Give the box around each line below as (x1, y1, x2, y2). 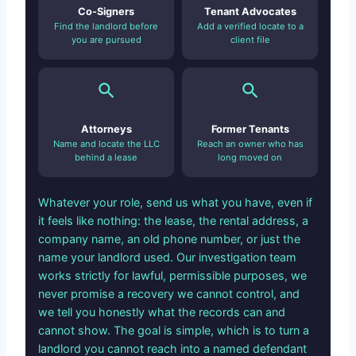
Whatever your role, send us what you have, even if (38, 195, 312, 210)
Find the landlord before (54, 21, 158, 33)
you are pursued (71, 34, 141, 46)
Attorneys (80, 123, 132, 136)
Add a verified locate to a (196, 21, 304, 33)
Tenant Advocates (203, 6, 296, 18)
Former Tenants (211, 123, 289, 136)
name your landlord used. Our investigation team (38, 250, 296, 265)
